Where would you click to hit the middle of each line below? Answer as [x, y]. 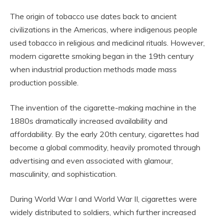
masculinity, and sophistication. [63, 174]
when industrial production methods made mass [93, 69]
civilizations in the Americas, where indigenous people [104, 29]
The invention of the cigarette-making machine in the [103, 107]
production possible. [44, 82]
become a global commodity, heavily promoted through [105, 147]
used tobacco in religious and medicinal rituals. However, [107, 42]
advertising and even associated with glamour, [91, 160]
